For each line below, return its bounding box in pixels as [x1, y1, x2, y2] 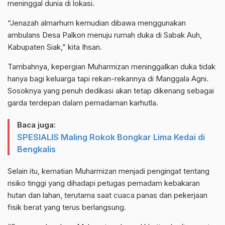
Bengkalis [17, 144, 56, 155]
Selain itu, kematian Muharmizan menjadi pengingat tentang [8, 166, 209, 176]
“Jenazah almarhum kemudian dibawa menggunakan [8, 18, 186, 28]
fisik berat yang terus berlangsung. [8, 202, 126, 212]
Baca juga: [17, 120, 56, 130]
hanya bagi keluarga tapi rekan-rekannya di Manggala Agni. [8, 74, 208, 84]
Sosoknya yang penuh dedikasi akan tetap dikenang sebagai [8, 86, 214, 96]
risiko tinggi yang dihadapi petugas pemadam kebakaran [8, 178, 200, 188]
